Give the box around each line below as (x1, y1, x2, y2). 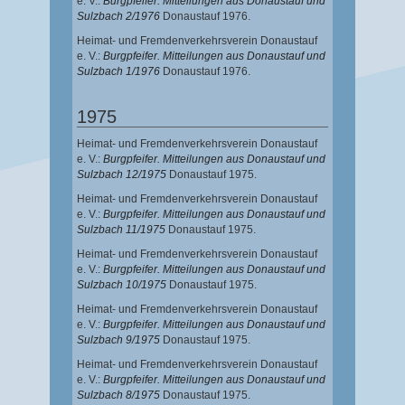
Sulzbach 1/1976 (77, 65, 160, 79)
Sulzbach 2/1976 (77, 10, 160, 24)
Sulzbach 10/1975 (77, 278, 166, 292)
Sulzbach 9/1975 (77, 334, 160, 347)
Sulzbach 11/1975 (77, 223, 165, 237)
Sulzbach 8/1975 (77, 389, 160, 402)
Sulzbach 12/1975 (77, 168, 166, 182)
